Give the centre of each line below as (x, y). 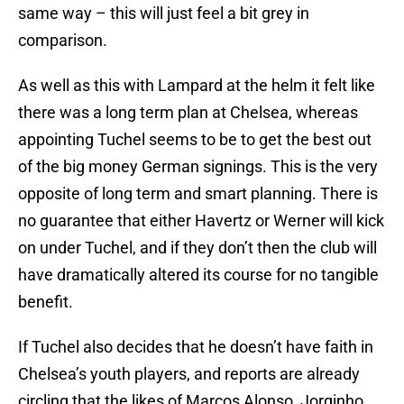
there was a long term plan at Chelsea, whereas (188, 113)
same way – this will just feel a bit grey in (164, 14)
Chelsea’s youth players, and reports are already (189, 374)
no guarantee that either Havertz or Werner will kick (201, 221)
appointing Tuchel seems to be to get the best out (195, 140)
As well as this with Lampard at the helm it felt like (197, 86)
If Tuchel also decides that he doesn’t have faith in (196, 347)
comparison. (63, 41)
